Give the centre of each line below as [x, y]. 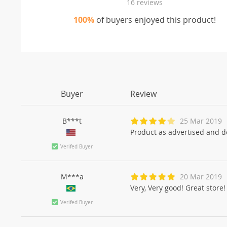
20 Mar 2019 [201, 176]
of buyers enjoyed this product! [155, 20]
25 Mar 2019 [201, 121]
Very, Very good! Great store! [178, 187]
